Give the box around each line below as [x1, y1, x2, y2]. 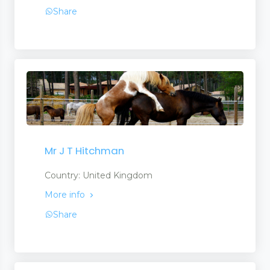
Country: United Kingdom [45, 169, 152, 181]
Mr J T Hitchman [45, 143, 124, 158]
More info [45, 189, 87, 200]
